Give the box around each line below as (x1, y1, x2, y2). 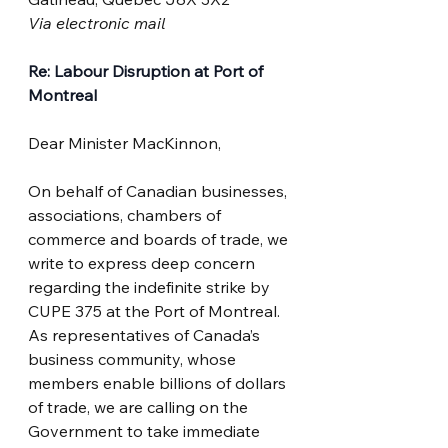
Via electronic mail (28, 13, 165, 33)
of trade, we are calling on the (28, 397, 252, 417)
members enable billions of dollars (28, 373, 290, 393)
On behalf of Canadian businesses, (28, 181, 291, 201)
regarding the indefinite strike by (28, 277, 274, 297)
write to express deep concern (28, 253, 259, 273)
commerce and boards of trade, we (28, 229, 292, 249)
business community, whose (28, 349, 240, 369)
